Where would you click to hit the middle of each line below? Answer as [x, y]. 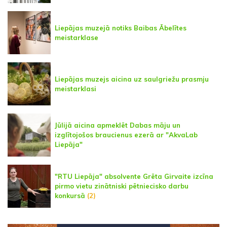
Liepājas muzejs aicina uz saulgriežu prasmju [132, 79]
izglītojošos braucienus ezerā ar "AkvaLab [126, 135]
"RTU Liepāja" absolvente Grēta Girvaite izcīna [134, 177]
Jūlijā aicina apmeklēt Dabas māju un [118, 125]
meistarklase [77, 37]
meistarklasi [75, 88]
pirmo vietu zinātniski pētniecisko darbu [122, 186]
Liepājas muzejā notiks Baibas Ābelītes [121, 28]
